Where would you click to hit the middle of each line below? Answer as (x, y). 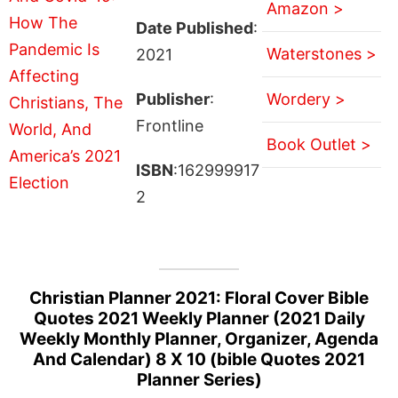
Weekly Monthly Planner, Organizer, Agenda (199, 338)
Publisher (172, 99)
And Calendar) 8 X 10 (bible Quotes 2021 (199, 359)
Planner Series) (199, 379)
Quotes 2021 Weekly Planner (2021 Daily (199, 318)
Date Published (194, 28)
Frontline (169, 125)
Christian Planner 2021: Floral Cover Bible (199, 298)
